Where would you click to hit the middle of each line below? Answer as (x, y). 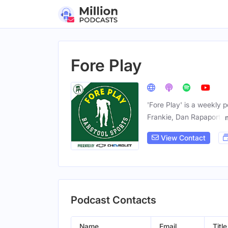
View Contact (182, 138)
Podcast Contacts (113, 200)
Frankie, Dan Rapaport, (185, 117)
